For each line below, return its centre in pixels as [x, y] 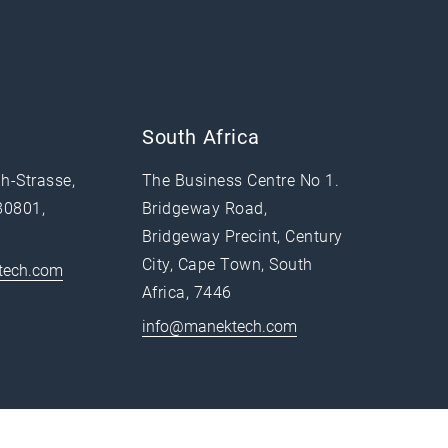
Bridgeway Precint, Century [242, 236]
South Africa [201, 137]
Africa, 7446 [187, 292]
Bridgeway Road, [205, 208]
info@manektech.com [219, 326]
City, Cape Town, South [227, 264]
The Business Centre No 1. [240, 180]
